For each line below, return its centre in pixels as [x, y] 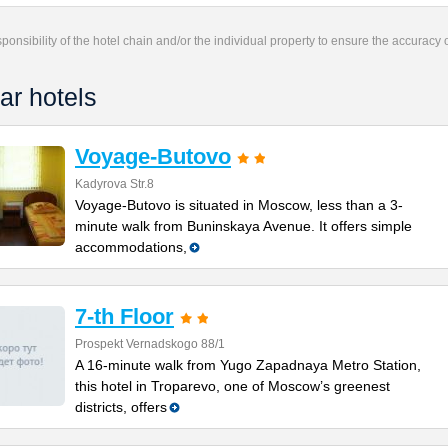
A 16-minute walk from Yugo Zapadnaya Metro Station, [248, 365]
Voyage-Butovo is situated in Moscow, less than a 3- [239, 205]
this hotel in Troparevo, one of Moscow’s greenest [232, 386]
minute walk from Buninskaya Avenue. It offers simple [243, 226]
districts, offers [121, 407]
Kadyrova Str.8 [114, 184]
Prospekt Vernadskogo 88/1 [150, 344]
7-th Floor [124, 316]
